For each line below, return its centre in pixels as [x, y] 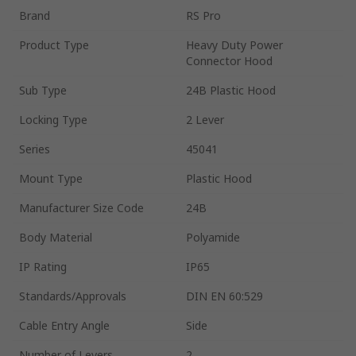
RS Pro [203, 15]
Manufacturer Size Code [81, 207]
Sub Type [43, 90]
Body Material [56, 237]
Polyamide [213, 237]
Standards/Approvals [73, 296]
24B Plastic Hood [231, 90]
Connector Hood [229, 60]
